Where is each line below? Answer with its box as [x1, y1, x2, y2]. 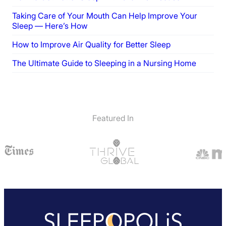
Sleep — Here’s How [12, 20, 88, 31]
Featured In [92, 112, 134, 123]
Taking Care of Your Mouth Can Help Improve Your [12, 10, 197, 21]
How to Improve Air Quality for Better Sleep [12, 39, 171, 49]
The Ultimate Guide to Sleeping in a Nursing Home [12, 58, 196, 68]
